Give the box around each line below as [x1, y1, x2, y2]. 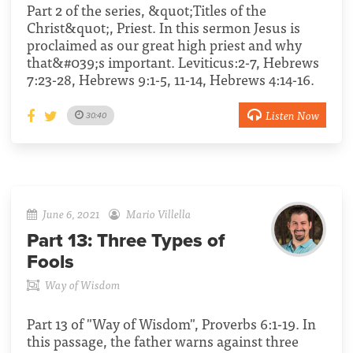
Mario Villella [125, 204, 191, 223]
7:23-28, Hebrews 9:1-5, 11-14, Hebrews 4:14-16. [27, 68, 314, 91]
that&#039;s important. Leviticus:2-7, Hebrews [27, 50, 319, 74]
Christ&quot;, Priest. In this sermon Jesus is [27, 16, 300, 39]
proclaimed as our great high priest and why [27, 33, 302, 57]
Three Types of [97, 229, 225, 253]
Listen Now [265, 106, 319, 124]
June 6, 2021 [43, 204, 101, 223]
